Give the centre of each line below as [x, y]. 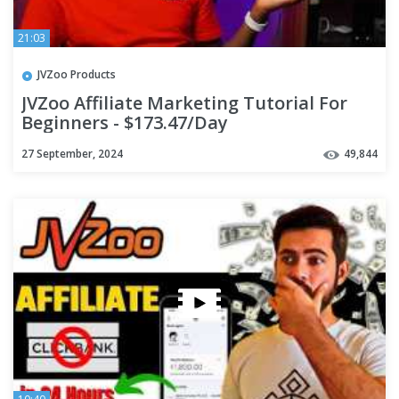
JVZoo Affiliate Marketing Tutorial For [184, 102]
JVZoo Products [77, 75]
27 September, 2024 [72, 154]
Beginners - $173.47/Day [125, 122]
